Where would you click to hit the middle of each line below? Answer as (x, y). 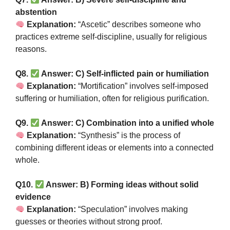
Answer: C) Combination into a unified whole (127, 123)
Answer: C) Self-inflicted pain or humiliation (124, 74)
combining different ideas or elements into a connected (114, 148)
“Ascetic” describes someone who (139, 24)
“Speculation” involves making (132, 209)
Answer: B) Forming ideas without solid (122, 185)
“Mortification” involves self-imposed (142, 86)
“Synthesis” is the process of (128, 135)
